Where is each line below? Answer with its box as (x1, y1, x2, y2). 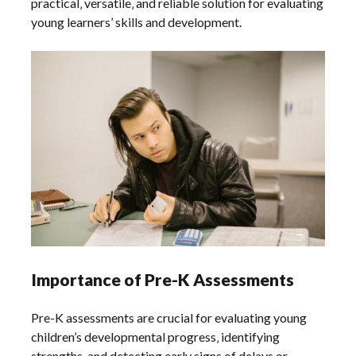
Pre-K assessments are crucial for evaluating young (31, 310, 308, 326)
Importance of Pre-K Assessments (31, 269, 295, 290)
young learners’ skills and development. (31, 14, 242, 29)
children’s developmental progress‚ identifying (31, 329, 281, 345)
